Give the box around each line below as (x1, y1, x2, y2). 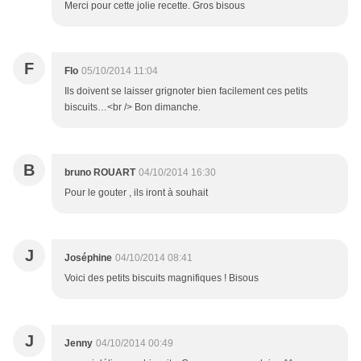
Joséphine (64, 252, 112, 264)
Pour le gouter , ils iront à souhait (64, 187, 208, 199)
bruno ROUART (64, 167, 135, 179)
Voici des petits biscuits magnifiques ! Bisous (64, 272, 259, 284)
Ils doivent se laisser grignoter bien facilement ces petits (64, 85, 308, 98)
